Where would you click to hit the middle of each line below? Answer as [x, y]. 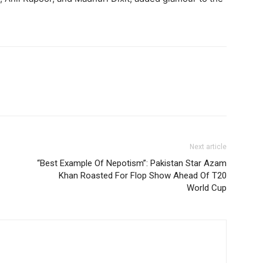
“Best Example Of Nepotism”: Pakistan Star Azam [132, 163]
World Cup [207, 188]
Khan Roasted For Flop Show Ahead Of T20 [143, 176]
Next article [208, 147]
